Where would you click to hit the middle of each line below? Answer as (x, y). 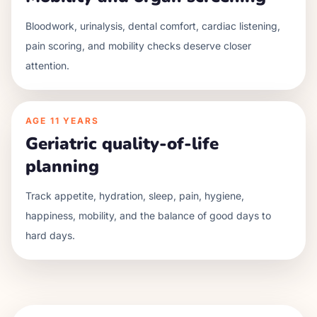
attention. (47, 65)
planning (62, 166)
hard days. (50, 235)
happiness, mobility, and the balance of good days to (148, 215)
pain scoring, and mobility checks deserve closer (138, 46)
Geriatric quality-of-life (122, 144)
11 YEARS (75, 121)
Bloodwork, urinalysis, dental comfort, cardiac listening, (153, 26)
